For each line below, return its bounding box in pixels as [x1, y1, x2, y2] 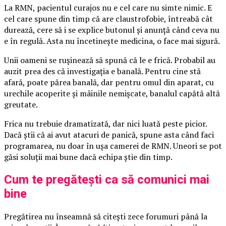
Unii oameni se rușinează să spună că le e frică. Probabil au [4, 54, 215, 66]
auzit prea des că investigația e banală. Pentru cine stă [4, 66, 201, 77]
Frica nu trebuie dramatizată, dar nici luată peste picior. [4, 118, 207, 130]
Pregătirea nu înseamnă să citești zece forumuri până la [4, 211, 207, 222]
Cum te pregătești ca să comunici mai [4, 173, 209, 187]
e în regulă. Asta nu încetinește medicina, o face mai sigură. [4, 35, 220, 47]
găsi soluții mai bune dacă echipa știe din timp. [4, 151, 173, 163]
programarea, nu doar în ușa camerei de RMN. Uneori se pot [4, 140, 222, 152]
